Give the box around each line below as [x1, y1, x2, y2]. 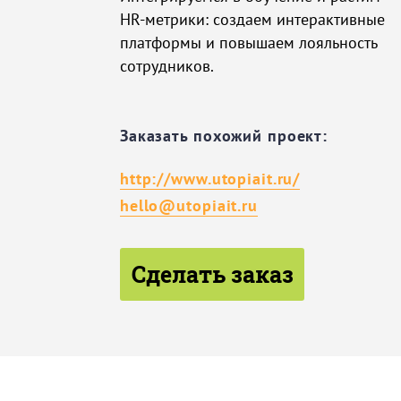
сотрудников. [119, 55, 214, 77]
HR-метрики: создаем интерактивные [119, 9, 385, 30]
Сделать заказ [131, 259, 294, 290]
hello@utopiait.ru [119, 195, 258, 217]
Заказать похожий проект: [119, 124, 328, 146]
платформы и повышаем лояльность [119, 32, 377, 54]
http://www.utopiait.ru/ [119, 168, 301, 190]
